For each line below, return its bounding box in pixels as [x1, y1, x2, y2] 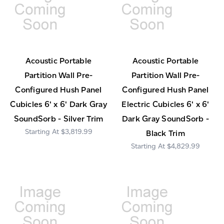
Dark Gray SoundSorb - [121, 114, 209, 124]
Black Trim [146, 128, 185, 138]
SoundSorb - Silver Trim [13, 114, 103, 124]
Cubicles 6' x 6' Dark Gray [10, 99, 107, 109]
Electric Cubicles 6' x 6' [121, 99, 209, 109]
